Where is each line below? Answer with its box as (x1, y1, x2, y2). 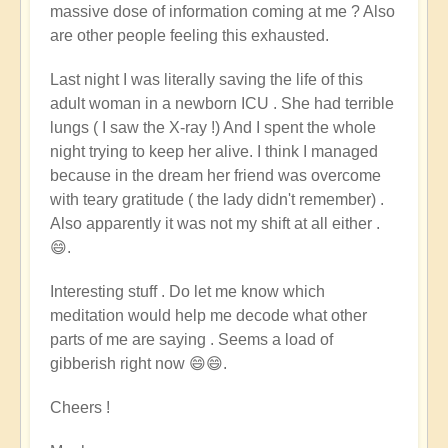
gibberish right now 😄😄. (50, 355, 227, 373)
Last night (50, 71, 119, 89)
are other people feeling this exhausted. (50, 27, 329, 45)
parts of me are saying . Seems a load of (50, 331, 333, 349)
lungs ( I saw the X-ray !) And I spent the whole (50, 119, 376, 137)
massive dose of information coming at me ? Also (50, 3, 395, 21)
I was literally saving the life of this (119, 71, 363, 89)
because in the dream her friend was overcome (50, 167, 381, 185)
